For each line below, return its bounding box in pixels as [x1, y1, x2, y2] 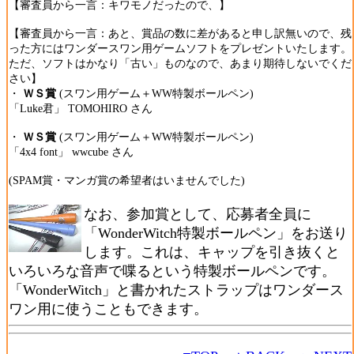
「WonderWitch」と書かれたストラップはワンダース [9, 282, 344, 298]
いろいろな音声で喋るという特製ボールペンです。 [9, 263, 336, 279]
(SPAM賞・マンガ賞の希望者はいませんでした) [9, 174, 245, 186]
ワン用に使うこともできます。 [9, 301, 208, 317]
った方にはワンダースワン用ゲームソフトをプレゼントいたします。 [9, 42, 352, 55]
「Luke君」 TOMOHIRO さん [9, 102, 153, 115]
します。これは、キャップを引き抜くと [84, 244, 340, 260]
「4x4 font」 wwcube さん [9, 145, 134, 158]
